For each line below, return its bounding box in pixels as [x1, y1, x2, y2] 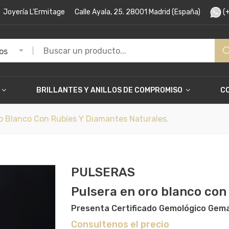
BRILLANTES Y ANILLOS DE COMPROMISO [36, 86, 184, 95]
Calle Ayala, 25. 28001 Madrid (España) [75, 8, 200, 16]
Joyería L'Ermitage [3, 8, 65, 16]
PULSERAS [71, 165, 135, 180]
